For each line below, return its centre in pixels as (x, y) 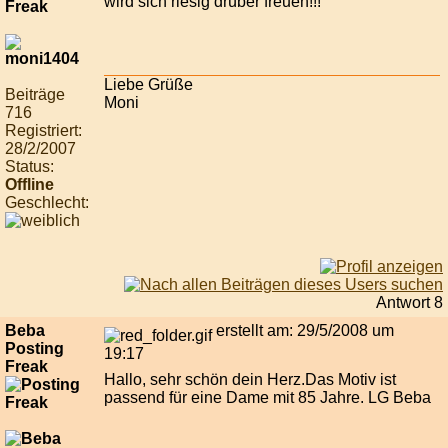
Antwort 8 (409, 303)
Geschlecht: (47, 203)
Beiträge (35, 95)
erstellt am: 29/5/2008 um (303, 331)
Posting (34, 349)
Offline (29, 185)
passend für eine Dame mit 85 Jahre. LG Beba (267, 398)
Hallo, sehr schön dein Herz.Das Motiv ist (250, 380)
